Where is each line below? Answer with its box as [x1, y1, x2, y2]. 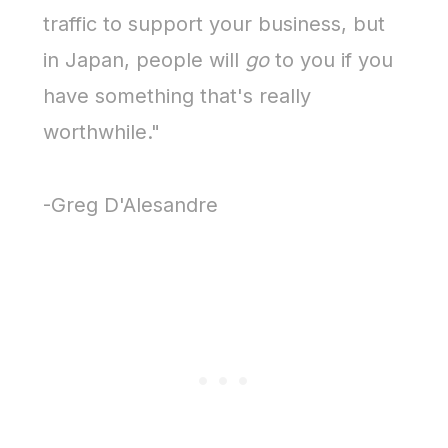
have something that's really [43, 84, 312, 108]
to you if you [269, 48, 394, 72]
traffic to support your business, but [43, 12, 386, 36]
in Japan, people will [43, 48, 246, 72]
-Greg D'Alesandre [43, 193, 219, 217]
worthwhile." [43, 120, 161, 144]
